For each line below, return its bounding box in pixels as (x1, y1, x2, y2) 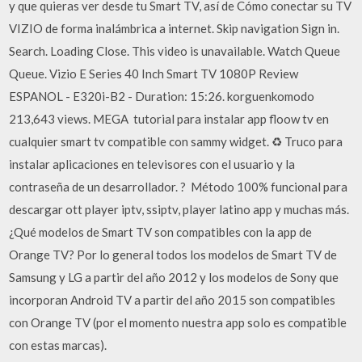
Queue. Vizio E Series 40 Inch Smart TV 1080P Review (9, 66, 299, 81)
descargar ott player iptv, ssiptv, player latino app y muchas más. (9, 202, 350, 217)
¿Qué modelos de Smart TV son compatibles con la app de (9, 225, 313, 239)
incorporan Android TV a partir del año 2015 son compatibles (9, 293, 336, 307)
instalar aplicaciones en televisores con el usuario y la (9, 157, 296, 171)
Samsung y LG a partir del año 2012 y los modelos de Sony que (9, 270, 339, 284)
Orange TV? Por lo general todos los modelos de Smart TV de (9, 247, 338, 262)
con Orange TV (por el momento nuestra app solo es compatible (9, 315, 347, 330)
